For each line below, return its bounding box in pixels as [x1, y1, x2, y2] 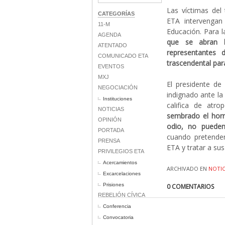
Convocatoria [103, 214, 134, 220]
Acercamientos [103, 160, 137, 165]
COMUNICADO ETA [98, 53, 148, 59]
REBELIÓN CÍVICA [98, 192, 145, 198]
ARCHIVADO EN [167, 165, 208, 172]
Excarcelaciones [103, 171, 141, 176]
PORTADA [98, 127, 124, 133]
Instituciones [103, 96, 132, 101]
